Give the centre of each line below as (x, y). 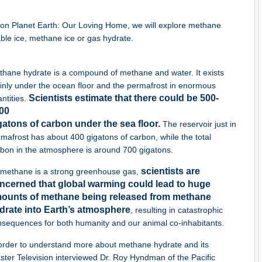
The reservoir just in (198, 124)
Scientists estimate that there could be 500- (124, 98)
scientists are (170, 171)
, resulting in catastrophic (177, 210)
